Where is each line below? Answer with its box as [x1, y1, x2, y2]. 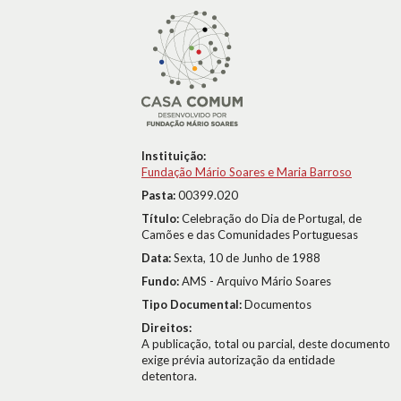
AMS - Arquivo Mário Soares [182, 274, 331, 288]
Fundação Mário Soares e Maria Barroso [141, 165, 352, 179]
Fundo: [141, 274, 182, 288]
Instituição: [141, 149, 206, 163]
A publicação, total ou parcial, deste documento [141, 337, 390, 351]
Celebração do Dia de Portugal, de [182, 211, 362, 226]
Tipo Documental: [141, 297, 244, 311]
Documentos [244, 297, 311, 311]
